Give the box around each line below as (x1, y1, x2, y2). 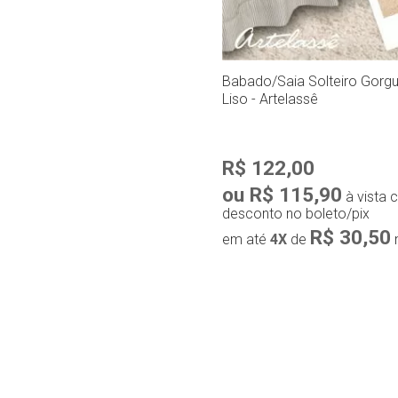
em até (222, 231, 270, 249)
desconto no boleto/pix (222, 205, 370, 223)
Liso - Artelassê (222, 91, 318, 108)
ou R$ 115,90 (222, 183, 342, 207)
